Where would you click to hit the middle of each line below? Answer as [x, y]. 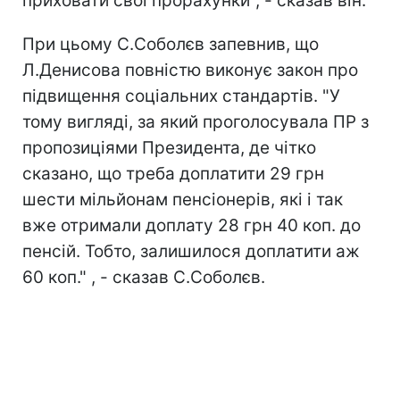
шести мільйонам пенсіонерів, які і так [183, 200]
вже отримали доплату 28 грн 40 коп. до [192, 225]
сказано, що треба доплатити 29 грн [173, 174]
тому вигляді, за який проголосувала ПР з [196, 122]
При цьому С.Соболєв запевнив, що [171, 44]
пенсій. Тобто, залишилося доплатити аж [191, 251]
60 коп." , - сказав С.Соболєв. [144, 277]
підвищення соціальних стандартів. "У [181, 96]
